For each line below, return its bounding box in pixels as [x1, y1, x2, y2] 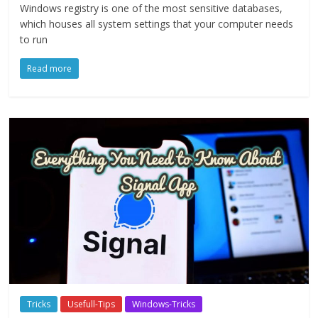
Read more [27, 62, 72, 75]
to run [20, 32, 48, 46]
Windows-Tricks [132, 298, 196, 311]
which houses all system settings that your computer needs [20, 16, 294, 31]
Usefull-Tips [67, 298, 116, 311]
